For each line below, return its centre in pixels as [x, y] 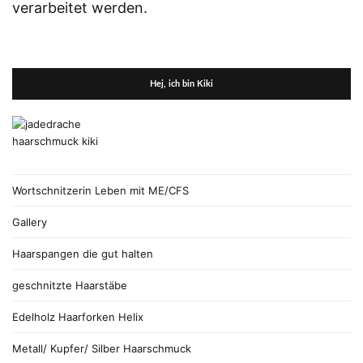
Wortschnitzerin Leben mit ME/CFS [100, 190]
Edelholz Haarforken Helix [78, 316]
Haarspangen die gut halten [83, 253]
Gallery [30, 222]
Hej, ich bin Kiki [181, 83]
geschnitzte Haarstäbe [70, 285]
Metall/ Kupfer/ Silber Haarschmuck [102, 348]
